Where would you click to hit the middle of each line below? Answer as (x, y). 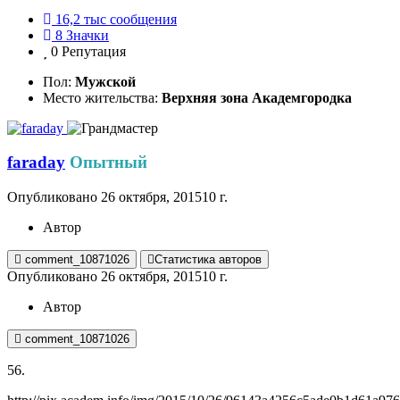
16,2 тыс (81, 19)
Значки (87, 35)
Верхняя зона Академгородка (257, 97)
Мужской (105, 81)
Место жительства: (102, 97)
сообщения (143, 19)
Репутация (94, 51)
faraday (36, 162)
